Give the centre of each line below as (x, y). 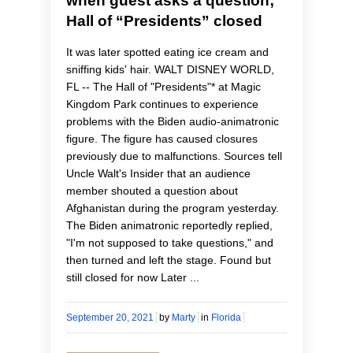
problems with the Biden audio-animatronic (173, 122)
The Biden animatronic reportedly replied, (169, 226)
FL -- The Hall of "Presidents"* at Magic (163, 87)
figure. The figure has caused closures (162, 139)
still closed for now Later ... (133, 278)
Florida (226, 318)
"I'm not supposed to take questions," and (170, 243)
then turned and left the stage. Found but (169, 260)
